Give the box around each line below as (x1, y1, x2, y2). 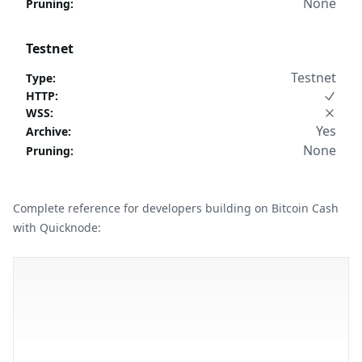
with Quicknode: (13, 220, 101, 235)
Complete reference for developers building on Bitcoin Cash (13, 200, 339, 216)
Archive (26, 123, 68, 139)
